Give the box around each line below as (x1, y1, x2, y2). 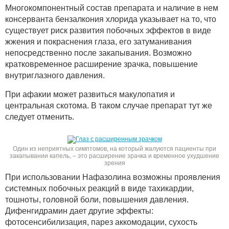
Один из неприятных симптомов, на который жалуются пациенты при (13, 145, 216, 152)
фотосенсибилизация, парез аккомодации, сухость (5, 217, 197, 226)
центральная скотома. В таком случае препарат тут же (5, 101, 212, 110)
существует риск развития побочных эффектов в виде (5, 26, 211, 35)
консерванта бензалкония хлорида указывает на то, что (5, 14, 216, 24)
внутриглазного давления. (5, 71, 105, 80)
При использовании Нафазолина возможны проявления (5, 172, 220, 181)
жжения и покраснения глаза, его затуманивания (5, 37, 192, 46)
